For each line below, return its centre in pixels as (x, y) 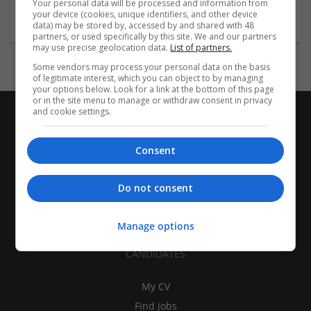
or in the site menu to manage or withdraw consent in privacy (153, 100)
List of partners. (201, 48)
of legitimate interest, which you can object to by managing (148, 78)
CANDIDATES (155, 253)
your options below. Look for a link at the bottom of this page (154, 89)
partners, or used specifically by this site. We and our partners (155, 36)
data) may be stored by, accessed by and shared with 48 (144, 25)
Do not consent (155, 188)
